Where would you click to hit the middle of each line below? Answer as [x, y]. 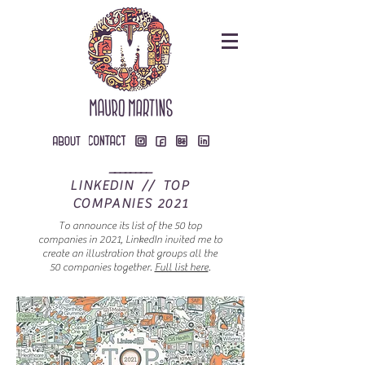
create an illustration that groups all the [130, 253]
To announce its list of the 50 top [130, 225]
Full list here [181, 267]
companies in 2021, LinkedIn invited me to [130, 239]
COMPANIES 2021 [130, 204]
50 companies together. [102, 267]
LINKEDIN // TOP [130, 186]
